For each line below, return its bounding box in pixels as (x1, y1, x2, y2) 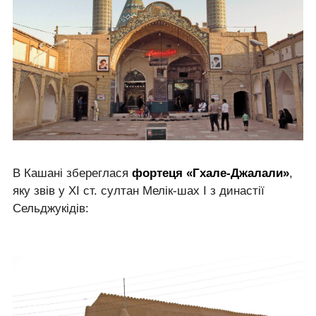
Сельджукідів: (13, 201, 89, 215)
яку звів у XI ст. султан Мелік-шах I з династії (13, 183, 265, 197)
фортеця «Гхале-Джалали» (132, 166, 289, 180)
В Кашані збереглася (13, 166, 132, 180)
